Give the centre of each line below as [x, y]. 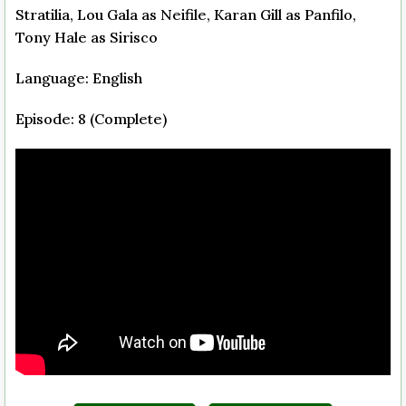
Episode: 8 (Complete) [91, 118]
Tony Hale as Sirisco [87, 37]
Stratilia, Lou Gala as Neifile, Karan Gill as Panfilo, [186, 14]
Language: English [79, 77]
